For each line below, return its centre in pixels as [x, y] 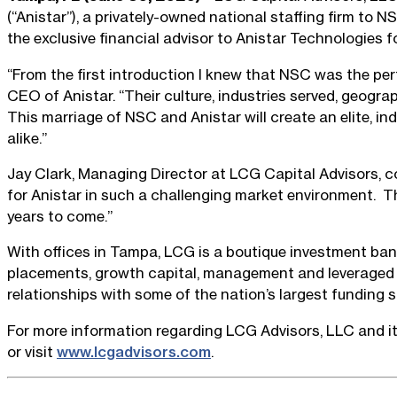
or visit [32, 351]
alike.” [27, 138]
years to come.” [60, 216]
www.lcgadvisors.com [134, 351]
